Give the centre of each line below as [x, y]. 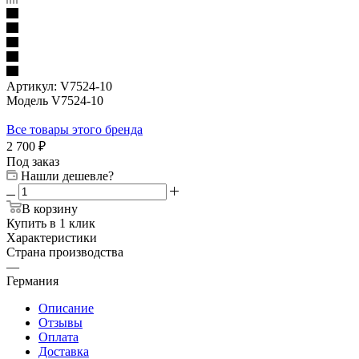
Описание [66, 309]
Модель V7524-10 [55, 101]
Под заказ [33, 162]
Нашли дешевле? [67, 176]
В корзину [50, 209]
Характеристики [52, 238]
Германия [32, 281]
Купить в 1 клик [51, 224]
